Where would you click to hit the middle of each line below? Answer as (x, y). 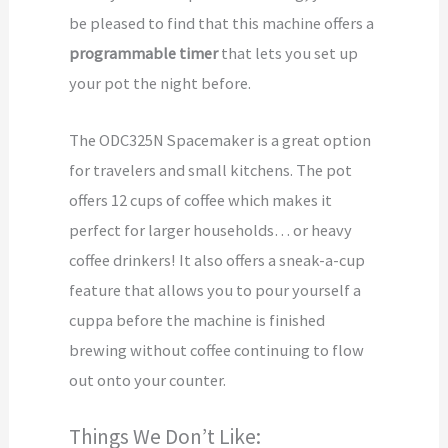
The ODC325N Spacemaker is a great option (220, 139)
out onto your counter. (149, 379)
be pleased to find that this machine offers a (222, 23)
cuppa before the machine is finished (197, 319)
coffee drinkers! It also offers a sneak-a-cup (217, 259)
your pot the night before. (162, 83)
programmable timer (144, 53)
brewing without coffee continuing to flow (217, 349)
